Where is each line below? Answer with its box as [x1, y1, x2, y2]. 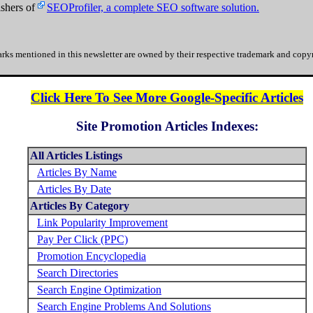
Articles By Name [37, 166, 117, 179]
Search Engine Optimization [37, 284, 161, 296]
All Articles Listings [30, 150, 122, 162]
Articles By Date [37, 183, 111, 196]
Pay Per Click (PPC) [37, 233, 128, 246]
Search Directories [37, 267, 118, 279]
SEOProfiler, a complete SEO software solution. [47, 1, 259, 14]
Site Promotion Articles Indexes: [75, 118, 259, 133]
